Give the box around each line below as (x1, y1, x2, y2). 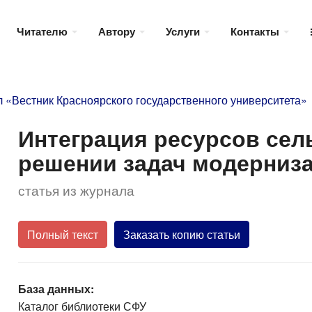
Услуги (166, 23, 203, 39)
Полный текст (26, 226, 98, 243)
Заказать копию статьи (123, 226, 240, 243)
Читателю (17, 23, 70, 39)
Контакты (231, 23, 282, 39)
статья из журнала (17, 180, 134, 199)
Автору (98, 23, 138, 39)
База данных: (17, 281, 94, 297)
